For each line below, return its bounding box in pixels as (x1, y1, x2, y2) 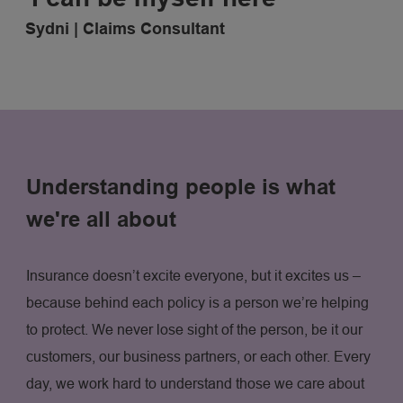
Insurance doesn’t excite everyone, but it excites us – (25, 267, 361, 283)
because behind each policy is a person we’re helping (25, 294, 369, 310)
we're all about (25, 206, 176, 231)
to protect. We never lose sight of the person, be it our (25, 321, 363, 337)
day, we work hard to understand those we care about (25, 375, 364, 391)
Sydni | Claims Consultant (25, 19, 225, 38)
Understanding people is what (25, 174, 336, 199)
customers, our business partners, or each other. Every (25, 348, 371, 364)
